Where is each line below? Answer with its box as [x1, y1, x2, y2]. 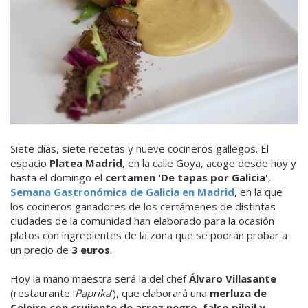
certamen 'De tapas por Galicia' [102, 170, 268, 185]
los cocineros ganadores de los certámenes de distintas [10, 199, 276, 214]
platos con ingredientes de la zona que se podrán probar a [10, 228, 287, 243]
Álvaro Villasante [189, 272, 276, 286]
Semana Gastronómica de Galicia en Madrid [10, 185, 234, 199]
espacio [10, 156, 49, 170]
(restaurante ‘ [10, 286, 75, 300]
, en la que [234, 185, 283, 199]
